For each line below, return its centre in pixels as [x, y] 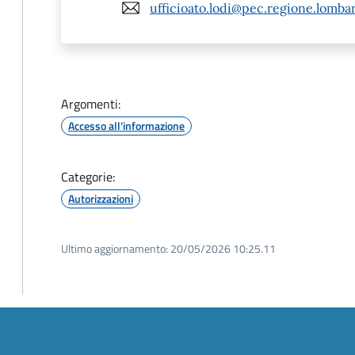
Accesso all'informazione [126, 126]
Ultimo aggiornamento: [115, 248]
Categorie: [88, 177]
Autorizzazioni [101, 198]
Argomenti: [91, 104]
